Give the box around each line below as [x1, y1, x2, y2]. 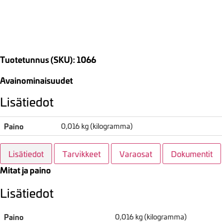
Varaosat [119, 148, 152, 160]
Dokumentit [171, 148, 213, 160]
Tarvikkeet [62, 148, 101, 160]
